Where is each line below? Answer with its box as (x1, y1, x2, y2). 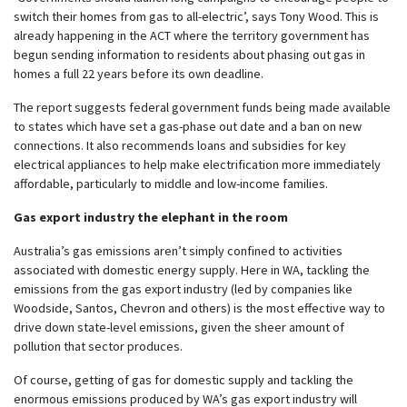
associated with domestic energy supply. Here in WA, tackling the (14, 261, 370, 278)
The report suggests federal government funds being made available (14, 98, 391, 115)
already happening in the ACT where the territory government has (14, 26, 370, 44)
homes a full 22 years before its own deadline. (14, 65, 263, 82)
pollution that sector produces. (14, 337, 183, 354)
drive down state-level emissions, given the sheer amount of (14, 318, 344, 335)
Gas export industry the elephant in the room (14, 208, 288, 225)
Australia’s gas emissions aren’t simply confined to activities (14, 242, 342, 259)
